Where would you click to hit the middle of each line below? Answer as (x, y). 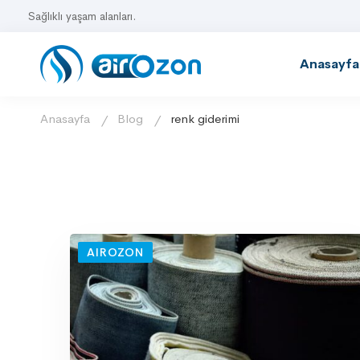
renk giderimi (205, 119)
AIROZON (115, 252)
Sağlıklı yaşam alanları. (82, 16)
